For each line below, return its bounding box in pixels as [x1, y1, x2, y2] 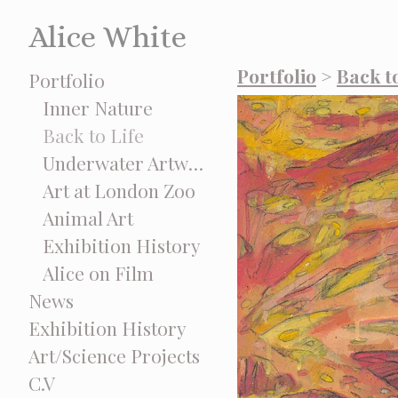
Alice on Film [42, 260, 154, 285]
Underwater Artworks [187, 150, 203, 175]
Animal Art [42, 205, 133, 230]
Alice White [28, 19, 187, 54]
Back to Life [42, 123, 144, 147]
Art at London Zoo [42, 178, 195, 203]
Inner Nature [42, 95, 153, 120]
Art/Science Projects [28, 343, 200, 368]
